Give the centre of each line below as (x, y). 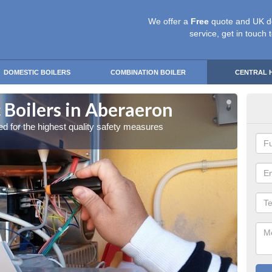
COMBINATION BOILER (148, 72)
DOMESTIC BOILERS (37, 72)
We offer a (169, 21)
